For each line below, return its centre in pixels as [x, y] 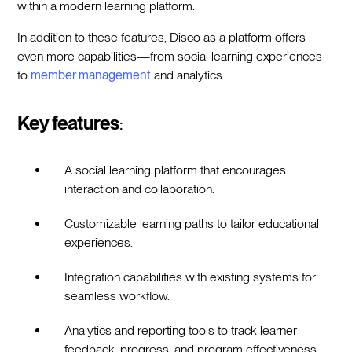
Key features [68, 123]
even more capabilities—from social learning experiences [170, 56]
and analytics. [188, 75]
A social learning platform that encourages [176, 170]
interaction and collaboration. [140, 189]
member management [91, 75]
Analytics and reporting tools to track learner [181, 330]
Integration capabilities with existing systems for [191, 277]
